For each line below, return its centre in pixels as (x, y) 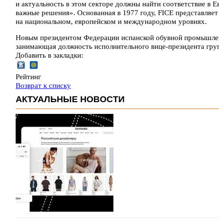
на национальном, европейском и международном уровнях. (111, 21)
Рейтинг (28, 77)
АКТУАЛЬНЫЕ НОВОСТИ (70, 99)
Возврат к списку (43, 85)
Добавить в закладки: (49, 55)
